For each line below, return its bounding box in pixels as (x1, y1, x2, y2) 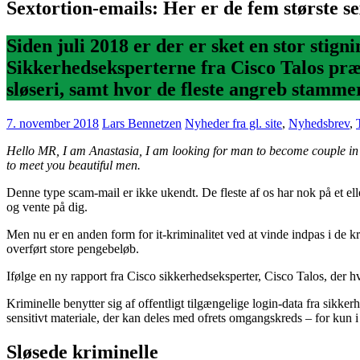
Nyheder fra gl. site (185, 116, 282, 130)
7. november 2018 (6, 116, 99, 130)
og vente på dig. (6, 199, 88, 214)
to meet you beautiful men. (6, 157, 141, 172)
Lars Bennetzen (102, 116, 182, 130)
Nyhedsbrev (288, 116, 350, 130)
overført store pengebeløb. (6, 241, 139, 256)
